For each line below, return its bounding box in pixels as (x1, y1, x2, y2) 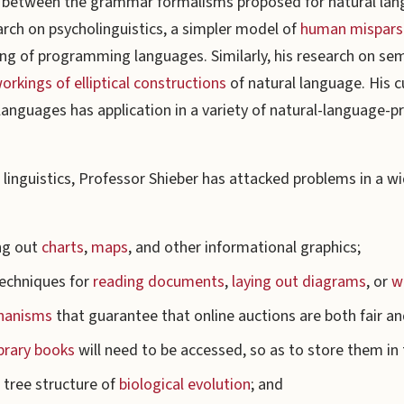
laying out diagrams (232, 271, 366, 293)
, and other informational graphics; (128, 236, 361, 259)
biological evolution (119, 373, 251, 396)
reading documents (93, 271, 225, 293)
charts (41, 236, 84, 259)
